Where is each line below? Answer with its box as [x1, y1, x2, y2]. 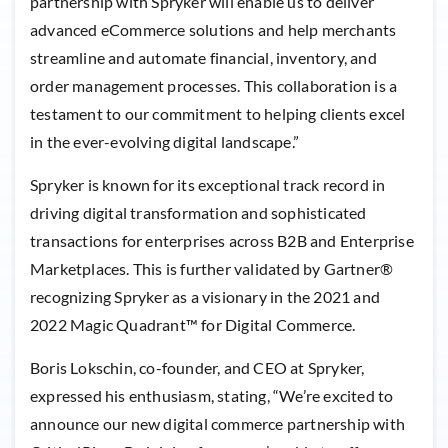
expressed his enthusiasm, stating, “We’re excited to [30, 386, 394, 406]
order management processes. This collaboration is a [30, 76, 398, 96]
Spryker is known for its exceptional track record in [30, 175, 386, 195]
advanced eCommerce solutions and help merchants [30, 20, 397, 40]
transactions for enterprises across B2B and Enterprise [30, 231, 414, 251]
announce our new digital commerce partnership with [30, 414, 406, 434]
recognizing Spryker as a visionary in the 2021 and [30, 287, 381, 307]
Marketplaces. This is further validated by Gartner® [30, 259, 394, 279]
